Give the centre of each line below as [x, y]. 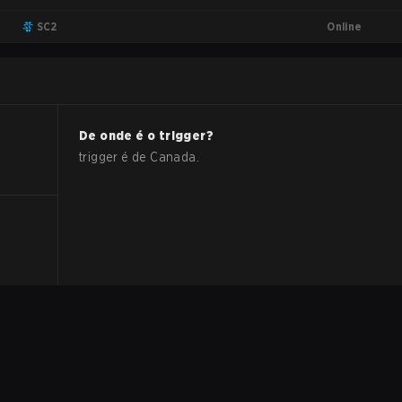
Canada [173, 157]
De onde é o [119, 135]
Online [345, 26]
